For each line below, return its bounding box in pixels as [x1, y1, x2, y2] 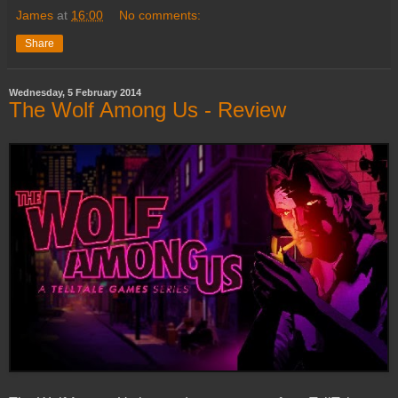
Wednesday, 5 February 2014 [9, 86, 141, 98]
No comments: [119, 7, 202, 22]
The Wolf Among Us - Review [9, 97, 286, 122]
